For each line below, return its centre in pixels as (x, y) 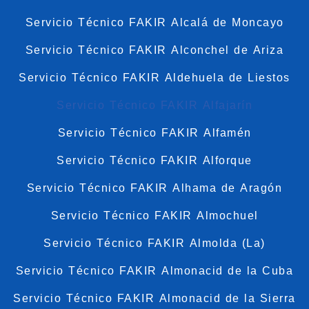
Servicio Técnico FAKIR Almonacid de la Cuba (154, 270)
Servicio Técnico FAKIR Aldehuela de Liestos (154, 77)
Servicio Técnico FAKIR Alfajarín (154, 105)
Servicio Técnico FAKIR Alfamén (154, 132)
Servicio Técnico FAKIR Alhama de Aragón (154, 188)
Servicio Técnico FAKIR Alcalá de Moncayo (154, 22)
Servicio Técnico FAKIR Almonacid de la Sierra (154, 298)
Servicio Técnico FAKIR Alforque (154, 160)
